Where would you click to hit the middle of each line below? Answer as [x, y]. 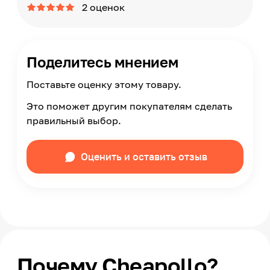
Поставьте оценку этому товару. [104, 84]
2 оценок [103, 7]
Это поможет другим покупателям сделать [129, 106]
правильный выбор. [74, 121]
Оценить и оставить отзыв [144, 157]
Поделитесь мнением [102, 62]
